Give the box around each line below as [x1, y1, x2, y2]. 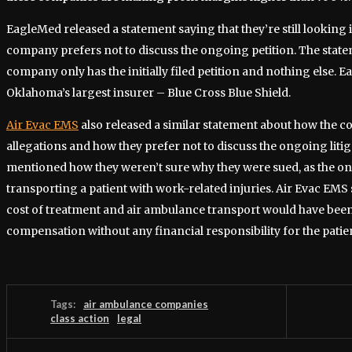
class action [50, 311, 109, 324]
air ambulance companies [83, 297, 208, 310]
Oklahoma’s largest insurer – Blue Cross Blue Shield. [6, 85, 291, 100]
